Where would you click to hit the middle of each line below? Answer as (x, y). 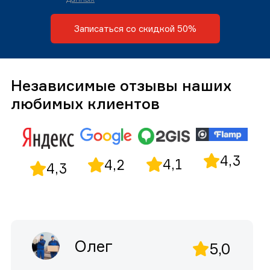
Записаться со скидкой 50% (135, 29)
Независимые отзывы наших (121, 86)
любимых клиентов (85, 104)
